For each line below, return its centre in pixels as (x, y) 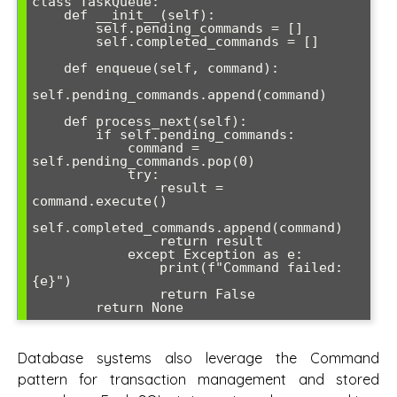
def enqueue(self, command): (48, 69)
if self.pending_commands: (64, 135)
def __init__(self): (48, 16)
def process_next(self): (48, 122)
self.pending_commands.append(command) (179, 95)
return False (96, 295)
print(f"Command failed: (96, 268)
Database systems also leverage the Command (198, 358)
